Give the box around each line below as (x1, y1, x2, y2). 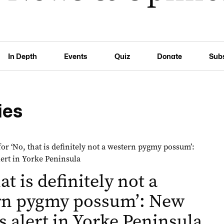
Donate (156, 51, 182, 60)
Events (64, 51, 87, 60)
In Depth (8, 51, 37, 60)
